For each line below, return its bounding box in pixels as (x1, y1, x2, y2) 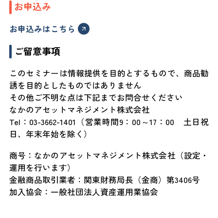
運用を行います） (9, 161, 76, 173)
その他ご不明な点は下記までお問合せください (9, 91, 183, 103)
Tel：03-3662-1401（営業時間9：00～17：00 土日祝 (9, 115, 209, 127)
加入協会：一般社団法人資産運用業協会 (9, 185, 159, 198)
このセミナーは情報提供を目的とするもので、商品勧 (9, 67, 209, 79)
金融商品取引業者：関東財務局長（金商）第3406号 (9, 173, 200, 185)
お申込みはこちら (9, 22, 76, 35)
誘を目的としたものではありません (9, 79, 142, 91)
